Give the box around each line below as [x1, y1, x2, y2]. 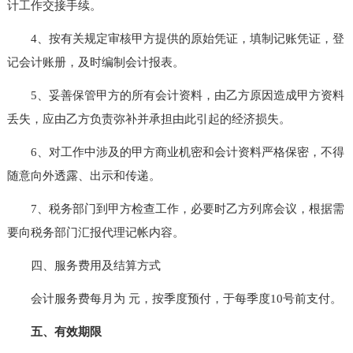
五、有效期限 [30, 325, 102, 338]
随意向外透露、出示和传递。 [6, 169, 161, 182]
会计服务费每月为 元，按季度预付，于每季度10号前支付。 [6, 292, 342, 305]
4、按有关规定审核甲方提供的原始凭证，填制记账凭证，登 [6, 32, 344, 45]
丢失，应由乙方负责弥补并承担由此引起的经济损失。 [6, 112, 291, 125]
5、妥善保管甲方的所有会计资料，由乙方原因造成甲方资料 [6, 88, 344, 102]
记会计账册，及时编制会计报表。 [6, 55, 184, 69]
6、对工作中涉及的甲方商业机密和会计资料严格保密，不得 [6, 145, 344, 158]
